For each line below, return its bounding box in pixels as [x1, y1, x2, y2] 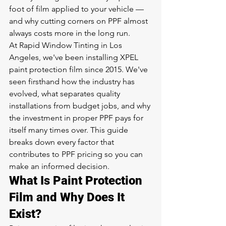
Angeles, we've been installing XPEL [9, 52, 140, 62]
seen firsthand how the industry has [9, 77, 137, 86]
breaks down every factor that [9, 137, 116, 147]
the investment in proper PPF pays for [9, 113, 145, 123]
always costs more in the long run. [9, 28, 130, 38]
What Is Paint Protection [9, 174, 145, 188]
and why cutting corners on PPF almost [9, 16, 150, 26]
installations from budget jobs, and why [9, 101, 152, 110]
